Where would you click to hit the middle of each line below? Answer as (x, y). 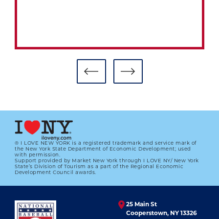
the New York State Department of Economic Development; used (103, 149)
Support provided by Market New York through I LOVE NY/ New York (107, 161)
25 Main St (142, 205)
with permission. (37, 155)
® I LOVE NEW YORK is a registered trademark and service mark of (106, 143)
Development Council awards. (55, 173)
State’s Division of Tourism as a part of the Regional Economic (99, 167)
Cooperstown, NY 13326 (162, 213)
